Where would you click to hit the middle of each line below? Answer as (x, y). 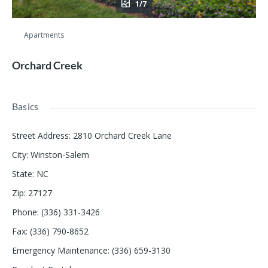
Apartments (44, 35)
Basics (25, 106)
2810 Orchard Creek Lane (122, 136)
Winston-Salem (60, 155)
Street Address (40, 136)
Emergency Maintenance (60, 251)
